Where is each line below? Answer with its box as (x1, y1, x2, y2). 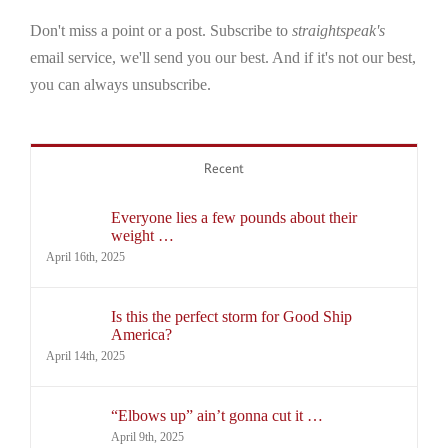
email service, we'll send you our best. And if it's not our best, (30, 49, 416, 67)
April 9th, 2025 (111, 430, 184, 445)
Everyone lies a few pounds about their (111, 209, 357, 227)
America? (111, 326, 172, 344)
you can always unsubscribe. (30, 76, 211, 94)
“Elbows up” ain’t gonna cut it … (111, 407, 323, 425)
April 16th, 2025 (46, 250, 125, 265)
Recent (204, 159, 244, 178)
